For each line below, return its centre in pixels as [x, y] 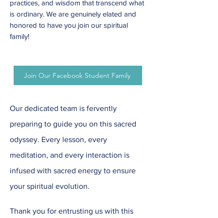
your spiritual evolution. [50, 186]
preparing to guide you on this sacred [73, 124]
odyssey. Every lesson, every [58, 140]
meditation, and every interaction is [70, 155]
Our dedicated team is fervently [63, 109]
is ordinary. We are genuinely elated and [73, 14]
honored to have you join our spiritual [69, 25]
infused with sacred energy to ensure [73, 171]
